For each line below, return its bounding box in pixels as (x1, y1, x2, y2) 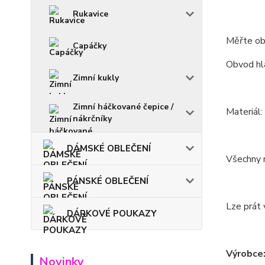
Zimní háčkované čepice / (73, 101, 173, 112)
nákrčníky (73, 113, 112, 124)
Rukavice (73, 8, 108, 20)
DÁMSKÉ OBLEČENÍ (67, 143, 151, 154)
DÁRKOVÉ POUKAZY (67, 208, 157, 219)
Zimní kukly (73, 72, 119, 83)
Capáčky (73, 40, 106, 51)
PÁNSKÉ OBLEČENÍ (67, 175, 148, 187)
